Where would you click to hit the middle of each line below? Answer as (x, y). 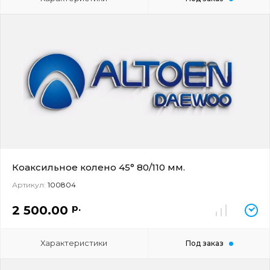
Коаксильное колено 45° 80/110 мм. (99, 167)
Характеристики (74, 243)
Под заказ (204, 243)
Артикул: (29, 185)
